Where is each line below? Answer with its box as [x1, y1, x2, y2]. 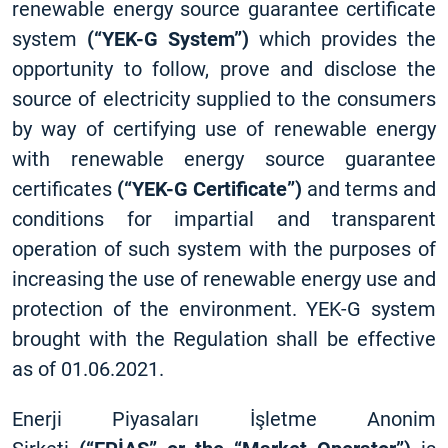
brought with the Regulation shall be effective [12, 327, 436, 351]
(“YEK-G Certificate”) [117, 177, 302, 201]
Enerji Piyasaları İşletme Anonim [12, 407, 436, 431]
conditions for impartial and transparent [12, 207, 436, 231]
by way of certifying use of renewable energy [12, 117, 436, 141]
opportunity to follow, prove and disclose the [12, 57, 436, 81]
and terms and [302, 177, 436, 201]
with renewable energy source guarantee [12, 147, 436, 171]
